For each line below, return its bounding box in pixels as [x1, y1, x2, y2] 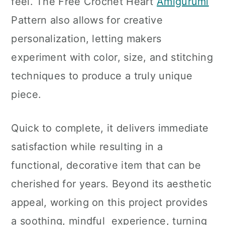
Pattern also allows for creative [11, 14, 163, 26]
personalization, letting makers [11, 33, 162, 45]
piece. [11, 88, 42, 100]
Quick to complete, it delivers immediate [11, 122, 209, 134]
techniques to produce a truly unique [11, 70, 193, 82]
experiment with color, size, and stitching [11, 51, 213, 63]
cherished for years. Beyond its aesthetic [11, 178, 212, 190]
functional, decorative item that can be [11, 159, 201, 171]
